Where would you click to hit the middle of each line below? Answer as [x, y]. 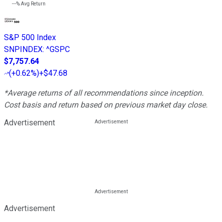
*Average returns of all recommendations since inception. [104, 93]
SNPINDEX [23, 50]
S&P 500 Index [30, 38]
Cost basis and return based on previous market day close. [106, 105]
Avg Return [33, 4]
